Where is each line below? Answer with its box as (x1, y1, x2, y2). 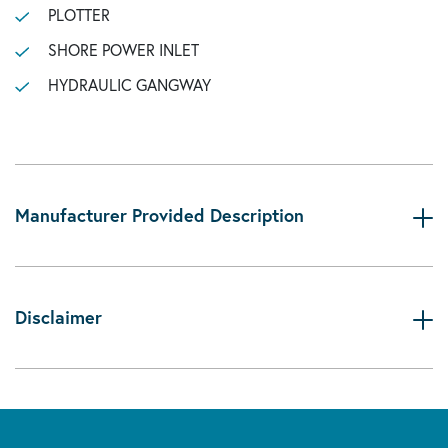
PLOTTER (47, 4, 110, 25)
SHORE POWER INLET (47, 39, 199, 60)
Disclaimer (15, 305, 102, 329)
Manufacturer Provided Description (15, 203, 304, 227)
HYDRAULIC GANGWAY (47, 74, 211, 95)
